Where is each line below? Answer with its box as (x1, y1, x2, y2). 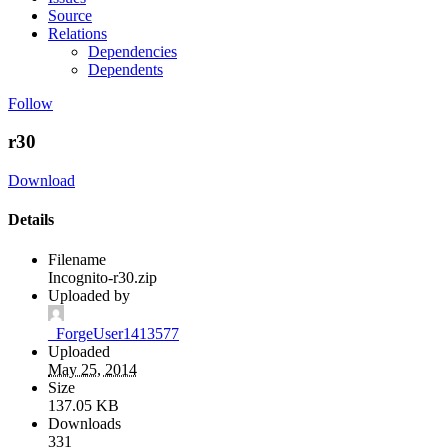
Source (48, 6, 92, 24)
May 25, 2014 (48, 360, 137, 378)
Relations (48, 24, 107, 42)
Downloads (48, 414, 121, 432)
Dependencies (88, 42, 177, 60)
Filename (48, 250, 106, 268)
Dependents (88, 60, 163, 78)
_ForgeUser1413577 (48, 324, 179, 342)
